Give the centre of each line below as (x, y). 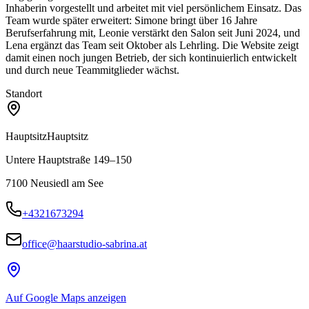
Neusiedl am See (67, 183)
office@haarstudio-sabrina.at (84, 243)
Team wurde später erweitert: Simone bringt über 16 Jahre (131, 20)
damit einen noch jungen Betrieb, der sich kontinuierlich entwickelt (151, 57)
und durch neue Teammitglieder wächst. (92, 70)
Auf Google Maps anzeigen (66, 297)
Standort (24, 93)
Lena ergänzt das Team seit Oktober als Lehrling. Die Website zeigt (152, 45)
